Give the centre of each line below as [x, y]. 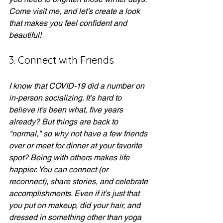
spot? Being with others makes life [70, 158]
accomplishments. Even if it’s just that [75, 193]
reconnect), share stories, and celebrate [79, 181]
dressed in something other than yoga [76, 217]
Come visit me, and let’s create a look [75, 11]
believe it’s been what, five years [67, 110]
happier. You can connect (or [59, 169]
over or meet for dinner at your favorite [76, 146]
